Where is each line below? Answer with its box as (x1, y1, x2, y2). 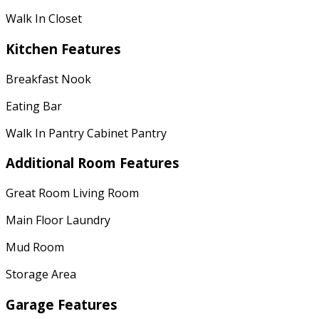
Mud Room (6, 239, 64, 256)
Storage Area (6, 266, 76, 283)
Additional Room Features (6, 154, 179, 172)
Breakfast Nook (6, 70, 91, 87)
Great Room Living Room (6, 185, 139, 202)
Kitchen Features (6, 39, 121, 58)
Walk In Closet (6, 11, 82, 27)
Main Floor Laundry (6, 212, 110, 229)
